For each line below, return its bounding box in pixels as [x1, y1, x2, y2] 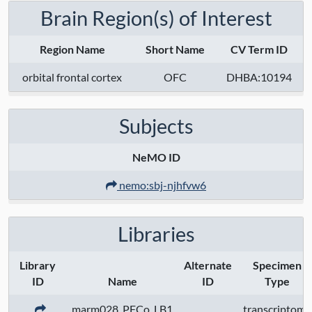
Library [19, 258, 56, 272]
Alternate [184, 258, 232, 272]
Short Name [146, 42, 205, 56]
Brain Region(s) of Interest [40, 6, 272, 31]
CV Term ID [231, 42, 288, 56]
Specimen [253, 258, 302, 272]
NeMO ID [132, 150, 180, 164]
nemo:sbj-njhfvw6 [117, 178, 206, 192]
